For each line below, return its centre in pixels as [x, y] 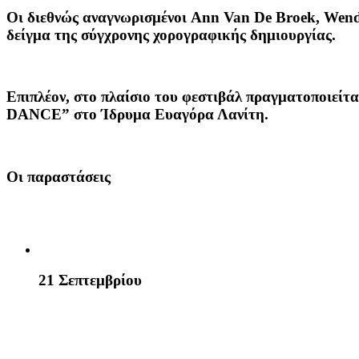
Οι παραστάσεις [58, 176]
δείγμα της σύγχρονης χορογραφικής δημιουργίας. [171, 34]
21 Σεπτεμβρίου [90, 280]
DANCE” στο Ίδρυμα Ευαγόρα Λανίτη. [137, 115]
